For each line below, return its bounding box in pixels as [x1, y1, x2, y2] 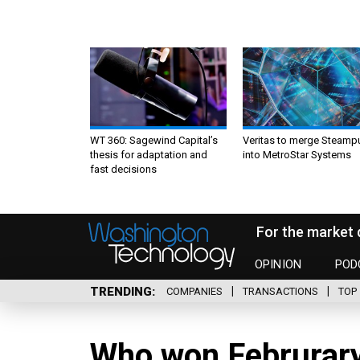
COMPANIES [166, 285, 223, 298]
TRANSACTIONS [243, 285, 318, 298]
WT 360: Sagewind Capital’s [90, 133, 218, 146]
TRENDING [90, 284, 152, 299]
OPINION [255, 257, 302, 272]
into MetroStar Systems [243, 148, 351, 161]
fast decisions [90, 162, 157, 175]
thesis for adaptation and [90, 148, 207, 161]
